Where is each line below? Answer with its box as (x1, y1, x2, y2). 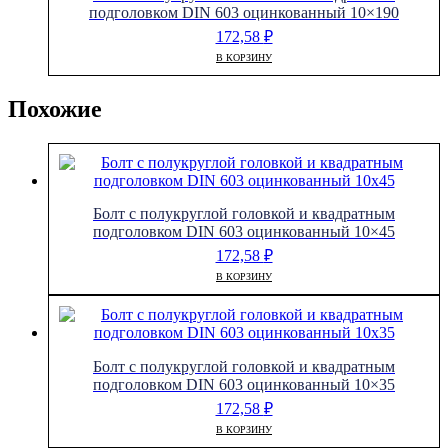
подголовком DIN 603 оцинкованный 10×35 (93, 375, 395, 393)
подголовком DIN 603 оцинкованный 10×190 (89, 4, 399, 22)
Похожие (8, 96, 102, 123)
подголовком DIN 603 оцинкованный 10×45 (93, 223, 395, 241)
